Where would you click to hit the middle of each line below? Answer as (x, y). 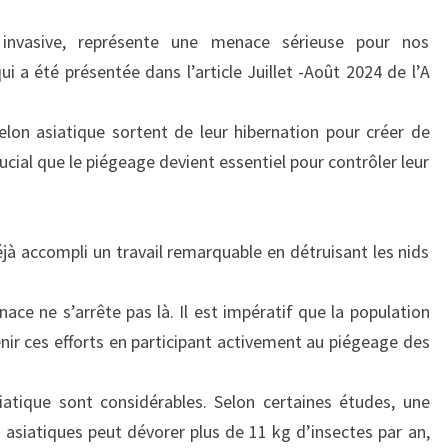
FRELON (114, 100)
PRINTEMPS (132, 190)
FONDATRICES (142, 40)
